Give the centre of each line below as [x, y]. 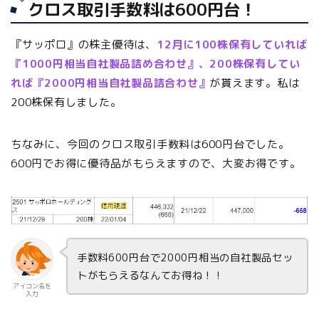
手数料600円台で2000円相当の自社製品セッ [185, 258]
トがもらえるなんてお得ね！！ [150, 276]
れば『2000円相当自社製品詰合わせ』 [110, 83]
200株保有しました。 [66, 103]
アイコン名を [32, 286]
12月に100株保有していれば [232, 45]
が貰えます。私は [255, 83]
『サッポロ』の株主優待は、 [84, 45]
